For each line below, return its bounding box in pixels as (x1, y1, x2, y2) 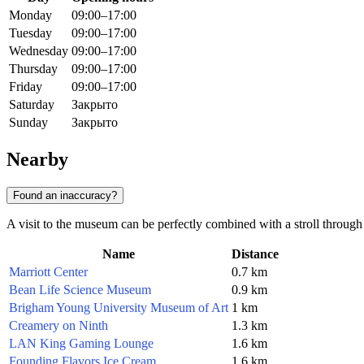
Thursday (9, 62, 58, 76)
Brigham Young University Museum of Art (9, 300, 228, 314)
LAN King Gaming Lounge (9, 336, 154, 350)
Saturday (9, 97, 54, 112)
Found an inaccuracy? (13, 188, 117, 201)
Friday (9, 80, 42, 94)
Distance (232, 246, 279, 261)
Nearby (6, 149, 68, 171)
